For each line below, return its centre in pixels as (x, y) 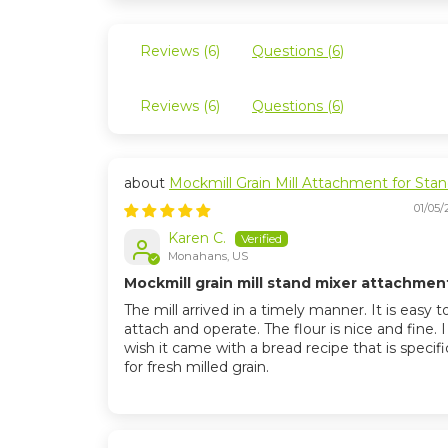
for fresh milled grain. (196, 367)
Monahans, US (208, 256)
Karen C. (197, 238)
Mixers (146, 202)
